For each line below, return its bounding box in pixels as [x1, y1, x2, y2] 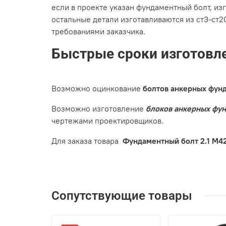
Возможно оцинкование [51, 83, 143, 93]
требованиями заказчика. [51, 26, 145, 36]
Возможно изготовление [51, 103, 146, 114]
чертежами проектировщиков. [51, 115, 163, 126]
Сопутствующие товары [51, 188, 192, 203]
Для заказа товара [51, 135, 121, 146]
